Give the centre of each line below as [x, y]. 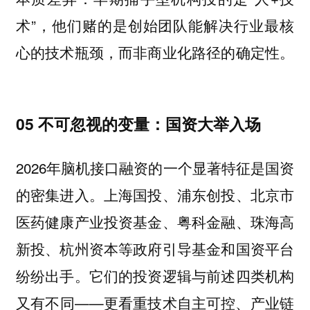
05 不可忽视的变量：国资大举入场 [140, 123]
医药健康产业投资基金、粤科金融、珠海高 [155, 222]
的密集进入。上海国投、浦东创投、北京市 [155, 195]
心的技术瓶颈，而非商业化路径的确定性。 [155, 52]
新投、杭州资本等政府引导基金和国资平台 [155, 249]
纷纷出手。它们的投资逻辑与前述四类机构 [155, 276]
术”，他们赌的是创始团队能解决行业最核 [155, 25]
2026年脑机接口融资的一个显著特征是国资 [155, 168]
